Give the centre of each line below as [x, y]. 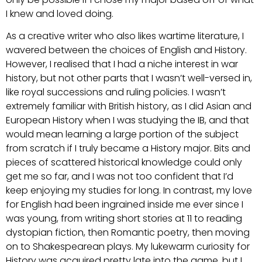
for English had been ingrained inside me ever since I [125, 204]
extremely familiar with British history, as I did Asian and [129, 106]
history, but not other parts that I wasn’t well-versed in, [129, 78]
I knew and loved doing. [60, 13]
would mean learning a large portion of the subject [122, 134]
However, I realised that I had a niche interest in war [122, 64]
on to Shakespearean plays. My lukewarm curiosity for [128, 247]
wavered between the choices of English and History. [126, 50]
